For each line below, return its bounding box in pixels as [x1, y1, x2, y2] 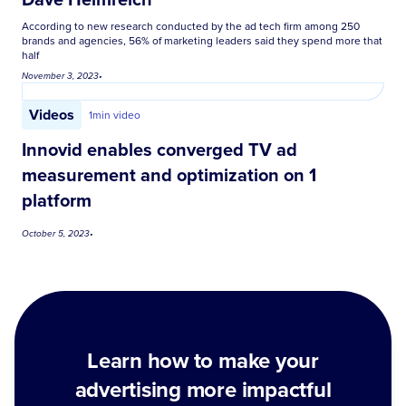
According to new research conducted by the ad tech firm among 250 [22, 17, 360, 34]
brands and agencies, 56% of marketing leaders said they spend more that [22, 32, 382, 49]
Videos [29, 103, 74, 125]
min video [92, 106, 140, 123]
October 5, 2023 [22, 226, 90, 240]
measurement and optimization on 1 [22, 160, 316, 188]
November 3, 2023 [22, 68, 99, 82]
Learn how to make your [87, 343, 319, 376]
